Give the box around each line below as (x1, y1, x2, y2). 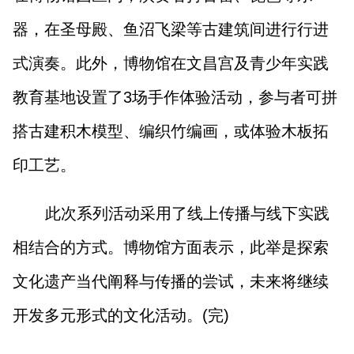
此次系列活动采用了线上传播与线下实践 (44, 204, 330, 222)
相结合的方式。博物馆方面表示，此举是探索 (13, 238, 330, 256)
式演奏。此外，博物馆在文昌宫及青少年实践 (13, 54, 330, 72)
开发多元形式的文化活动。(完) (13, 306, 230, 324)
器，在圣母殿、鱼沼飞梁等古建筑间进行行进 (13, 20, 330, 38)
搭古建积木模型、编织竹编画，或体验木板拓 (13, 122, 330, 140)
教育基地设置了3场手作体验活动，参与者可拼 (13, 88, 338, 106)
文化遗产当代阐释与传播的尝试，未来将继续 (13, 272, 330, 290)
